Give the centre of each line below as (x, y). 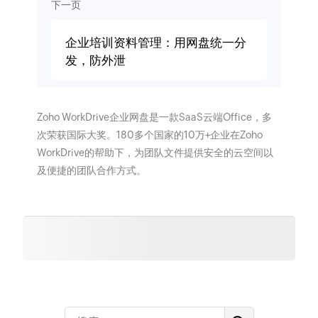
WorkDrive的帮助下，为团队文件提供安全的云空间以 (155, 152)
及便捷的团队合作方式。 (91, 170)
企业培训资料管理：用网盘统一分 (155, 42)
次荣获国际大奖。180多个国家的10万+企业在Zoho (149, 135)
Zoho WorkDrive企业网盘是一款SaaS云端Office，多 (154, 117)
